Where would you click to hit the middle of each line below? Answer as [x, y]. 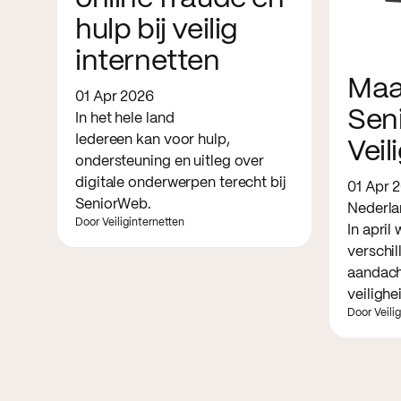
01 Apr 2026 [115, 97]
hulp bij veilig [157, 30]
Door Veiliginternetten [130, 222]
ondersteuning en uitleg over [170, 161]
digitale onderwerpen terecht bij [181, 183]
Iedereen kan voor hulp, [153, 140]
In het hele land [125, 118]
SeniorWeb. [114, 204]
